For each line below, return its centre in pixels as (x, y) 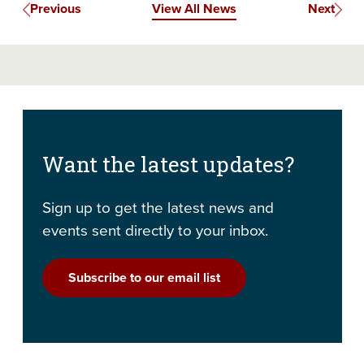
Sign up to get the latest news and (158, 208)
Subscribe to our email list (144, 278)
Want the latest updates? (168, 165)
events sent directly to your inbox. (155, 231)
